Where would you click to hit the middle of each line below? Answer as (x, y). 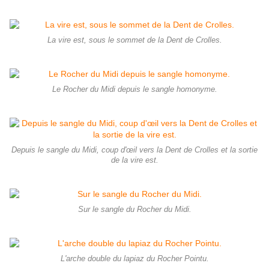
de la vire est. (134, 160)
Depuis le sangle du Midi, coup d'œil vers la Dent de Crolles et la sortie (134, 150)
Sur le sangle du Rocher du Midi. (134, 209)
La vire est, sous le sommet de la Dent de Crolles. (134, 40)
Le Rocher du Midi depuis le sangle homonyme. (134, 89)
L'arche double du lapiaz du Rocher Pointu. (134, 258)
